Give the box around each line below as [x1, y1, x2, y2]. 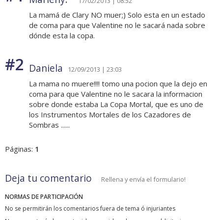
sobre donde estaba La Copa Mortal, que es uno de [29, 99, 203, 110]
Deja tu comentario [5, 171, 92, 185]
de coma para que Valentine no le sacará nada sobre [29, 20, 205, 30]
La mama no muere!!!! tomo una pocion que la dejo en [29, 79, 207, 89]
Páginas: [5, 144, 35, 154]
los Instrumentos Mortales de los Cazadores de [29, 110, 191, 120]
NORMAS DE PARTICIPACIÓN [5, 192, 83, 201]
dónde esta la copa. [29, 30, 95, 41]
